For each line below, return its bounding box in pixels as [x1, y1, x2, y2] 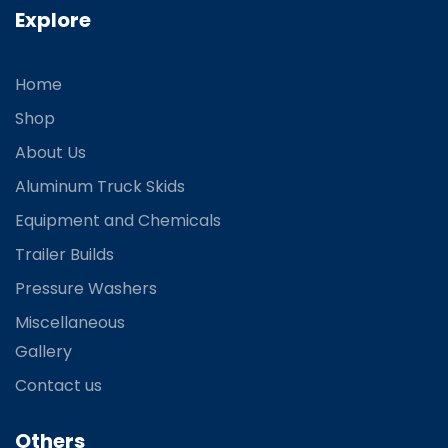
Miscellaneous [15, 311, 125, 335]
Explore [15, 6, 91, 35]
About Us [15, 141, 86, 165]
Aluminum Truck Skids [15, 175, 185, 199]
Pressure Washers [15, 277, 157, 301]
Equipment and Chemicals [15, 209, 221, 233]
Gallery [15, 340, 72, 364]
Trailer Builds [15, 243, 114, 267]
